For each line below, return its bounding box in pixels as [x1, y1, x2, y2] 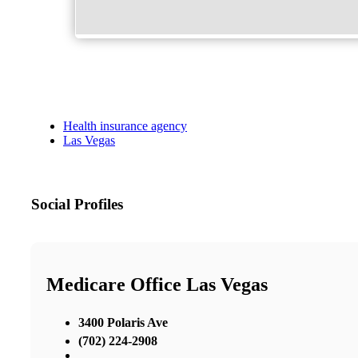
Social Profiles [31, 196, 123, 213]
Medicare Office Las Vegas [46, 274, 268, 295]
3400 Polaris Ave [78, 315, 168, 329]
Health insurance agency [63, 119, 187, 133]
